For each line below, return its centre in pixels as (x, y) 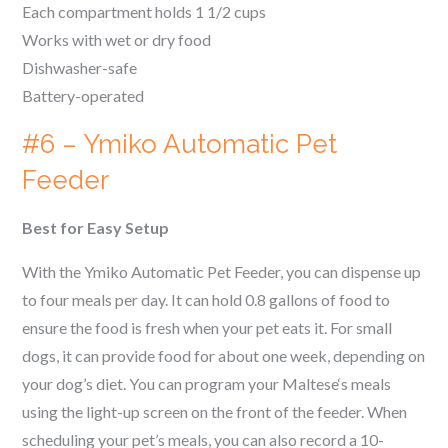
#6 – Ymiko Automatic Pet (180, 144)
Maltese (310, 383)
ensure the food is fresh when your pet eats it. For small (207, 327)
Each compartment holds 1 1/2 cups (144, 11)
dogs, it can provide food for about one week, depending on (224, 355)
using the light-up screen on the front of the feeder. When (215, 411)
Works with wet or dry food (117, 39)
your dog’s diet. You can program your (152, 383)
